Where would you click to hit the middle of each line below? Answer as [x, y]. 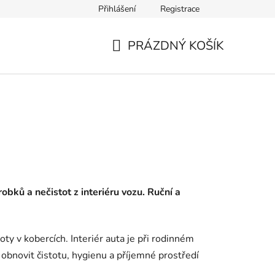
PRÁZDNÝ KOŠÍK [176, 45]
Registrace [180, 9]
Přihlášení [117, 9]
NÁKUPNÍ [139, 60]
